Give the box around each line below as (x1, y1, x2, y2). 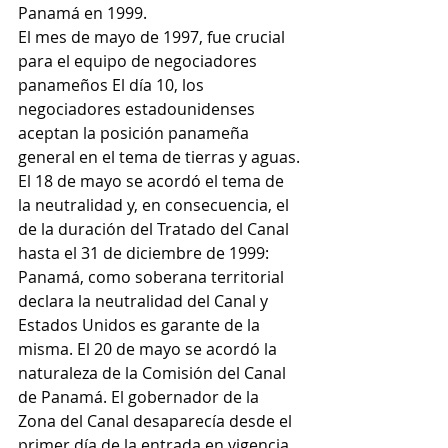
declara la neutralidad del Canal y (18, 290, 272, 312)
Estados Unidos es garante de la (18, 314, 264, 336)
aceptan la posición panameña (18, 122, 253, 144)
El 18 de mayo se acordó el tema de (18, 170, 288, 192)
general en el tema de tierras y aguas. (18, 146, 300, 168)
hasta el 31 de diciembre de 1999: (18, 242, 273, 264)
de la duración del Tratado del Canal (18, 218, 293, 240)
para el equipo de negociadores (18, 50, 261, 72)
